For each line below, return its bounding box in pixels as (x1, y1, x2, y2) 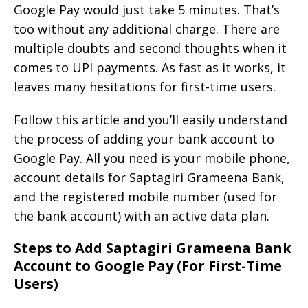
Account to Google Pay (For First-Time (14, 256, 282, 275)
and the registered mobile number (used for (14, 188, 277, 205)
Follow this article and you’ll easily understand (14, 111, 287, 128)
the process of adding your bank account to (14, 130, 274, 147)
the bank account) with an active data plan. (14, 207, 269, 224)
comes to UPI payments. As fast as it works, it (14, 58, 286, 76)
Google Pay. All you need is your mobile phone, (14, 149, 290, 166)
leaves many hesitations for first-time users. (14, 78, 276, 95)
